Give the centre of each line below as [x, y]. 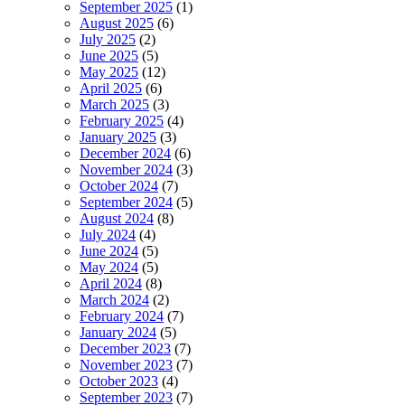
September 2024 [126, 202]
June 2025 [109, 56]
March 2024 [114, 300]
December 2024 [125, 154]
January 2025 [118, 137]
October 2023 [119, 381]
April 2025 [111, 89]
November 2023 [126, 365]
